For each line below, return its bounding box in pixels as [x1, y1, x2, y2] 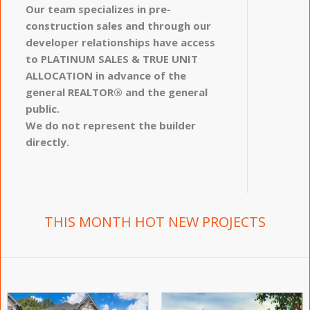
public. [25, 101, 60, 116]
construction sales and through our [25, 18, 211, 33]
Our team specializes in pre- [25, 1, 171, 16]
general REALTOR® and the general [25, 84, 208, 99]
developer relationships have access [25, 35, 215, 49]
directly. [25, 134, 69, 149]
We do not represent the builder [25, 118, 196, 132]
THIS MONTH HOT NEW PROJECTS [44, 212, 266, 231]
